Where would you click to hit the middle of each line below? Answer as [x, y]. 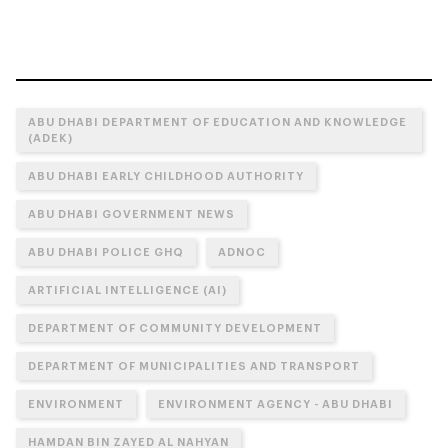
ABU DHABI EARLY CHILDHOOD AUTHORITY [166, 176]
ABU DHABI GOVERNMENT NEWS [131, 214]
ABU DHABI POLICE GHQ [106, 252]
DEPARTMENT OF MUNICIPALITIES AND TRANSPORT [194, 366]
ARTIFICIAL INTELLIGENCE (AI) [127, 290]
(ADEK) [50, 138]
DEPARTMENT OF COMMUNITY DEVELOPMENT [175, 328]
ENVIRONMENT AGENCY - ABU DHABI [275, 404]
